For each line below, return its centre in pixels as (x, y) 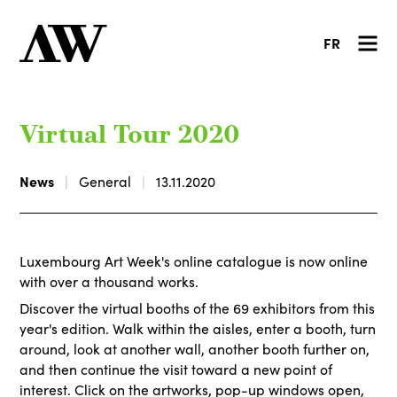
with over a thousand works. (109, 281)
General (105, 181)
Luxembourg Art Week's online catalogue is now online (194, 261)
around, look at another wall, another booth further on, (195, 349)
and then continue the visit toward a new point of (176, 369)
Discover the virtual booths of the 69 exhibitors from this (198, 308)
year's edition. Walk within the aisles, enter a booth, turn (198, 328)
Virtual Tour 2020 (130, 136)
